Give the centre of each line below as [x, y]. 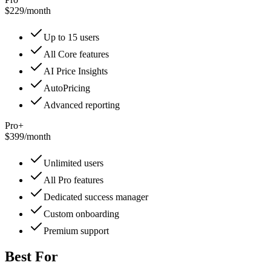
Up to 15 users [71, 37]
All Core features [76, 54]
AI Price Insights [76, 71]
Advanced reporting [82, 105]
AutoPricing [67, 88]
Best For [31, 256]
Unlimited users [73, 163]
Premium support [76, 230]
